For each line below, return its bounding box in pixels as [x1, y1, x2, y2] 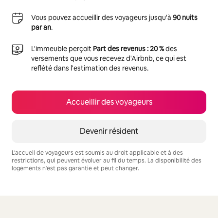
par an [31, 22, 51, 32]
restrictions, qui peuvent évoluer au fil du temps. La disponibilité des [12, 156, 201, 164]
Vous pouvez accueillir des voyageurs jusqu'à [31, 13, 173, 22]
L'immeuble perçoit [31, 44, 93, 53]
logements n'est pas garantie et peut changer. [12, 164, 139, 172]
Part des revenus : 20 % [93, 44, 164, 53]
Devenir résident [79, 126, 139, 136]
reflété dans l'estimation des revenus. [31, 63, 148, 73]
